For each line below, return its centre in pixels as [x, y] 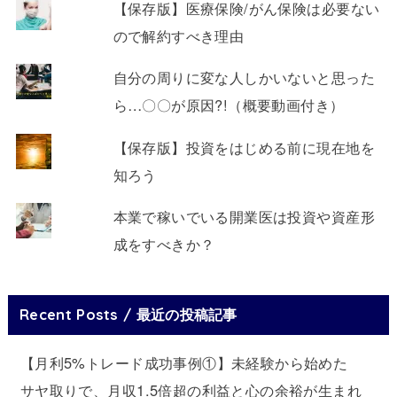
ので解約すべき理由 [179, 35]
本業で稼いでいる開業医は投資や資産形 [244, 217]
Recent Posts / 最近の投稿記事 [128, 315]
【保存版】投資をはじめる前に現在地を [244, 147]
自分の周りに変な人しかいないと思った [244, 78]
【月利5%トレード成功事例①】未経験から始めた [184, 363]
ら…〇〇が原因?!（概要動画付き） [229, 105]
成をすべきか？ [164, 244]
